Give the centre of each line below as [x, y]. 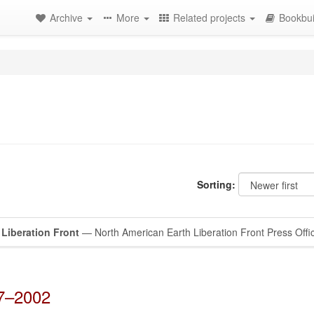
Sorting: [216, 184]
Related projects [211, 18]
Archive [68, 18]
